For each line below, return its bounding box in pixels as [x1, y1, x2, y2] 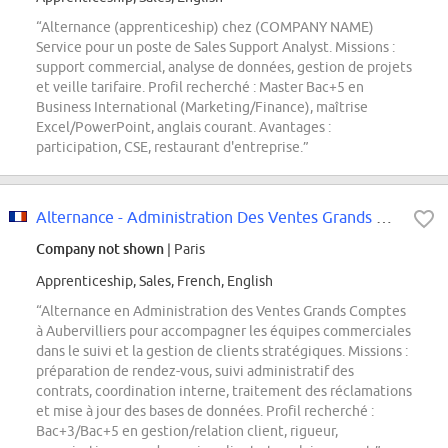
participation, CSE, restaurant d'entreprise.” [36, 139, 309, 156]
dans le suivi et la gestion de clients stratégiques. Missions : [36, 343, 408, 360]
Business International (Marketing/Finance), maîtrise [36, 99, 368, 116]
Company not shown [36, 240, 164, 258]
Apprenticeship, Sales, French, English [36, 273, 273, 290]
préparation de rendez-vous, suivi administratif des [36, 363, 354, 380]
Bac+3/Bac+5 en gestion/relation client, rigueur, [36, 423, 338, 440]
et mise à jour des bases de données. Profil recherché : [36, 403, 374, 420]
